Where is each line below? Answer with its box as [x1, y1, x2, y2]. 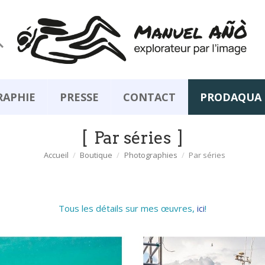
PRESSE [60, 90, 99, 105]
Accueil [44, 150, 69, 161]
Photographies [124, 150, 177, 161]
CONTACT [123, 90, 176, 105]
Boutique [80, 150, 113, 161]
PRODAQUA [200, 90, 261, 105]
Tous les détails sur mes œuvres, [59, 202, 197, 215]
